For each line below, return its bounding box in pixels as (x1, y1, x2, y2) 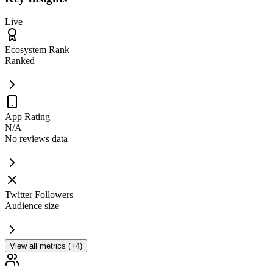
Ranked (5, 55, 35, 66)
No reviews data (5, 133, 68, 144)
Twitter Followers (5, 190, 73, 200)
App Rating (5, 112, 50, 122)
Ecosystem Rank (5, 44, 69, 55)
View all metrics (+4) (10, 241, 82, 251)
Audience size (5, 200, 59, 211)
